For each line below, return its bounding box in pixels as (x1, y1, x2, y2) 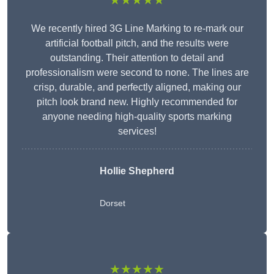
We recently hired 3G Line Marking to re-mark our (31, 23, 243, 34)
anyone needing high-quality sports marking (42, 111, 232, 122)
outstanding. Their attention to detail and (50, 53, 224, 64)
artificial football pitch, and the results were (45, 38, 229, 49)
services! (117, 126, 157, 137)
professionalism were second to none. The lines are (25, 67, 249, 78)
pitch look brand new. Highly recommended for (37, 97, 237, 108)
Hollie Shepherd (100, 166, 174, 177)
